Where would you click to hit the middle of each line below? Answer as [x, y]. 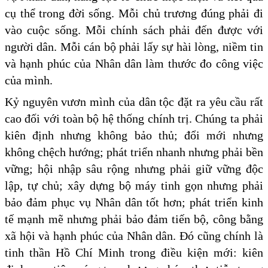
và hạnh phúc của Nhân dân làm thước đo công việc [134, 63]
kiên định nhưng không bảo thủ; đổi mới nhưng [134, 135]
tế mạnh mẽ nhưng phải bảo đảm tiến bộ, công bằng [134, 219]
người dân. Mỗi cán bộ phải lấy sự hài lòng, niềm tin [134, 46]
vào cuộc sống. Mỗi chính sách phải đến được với [134, 30]
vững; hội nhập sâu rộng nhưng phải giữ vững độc [134, 168]
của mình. [29, 80]
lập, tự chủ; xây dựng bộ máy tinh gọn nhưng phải [134, 185]
